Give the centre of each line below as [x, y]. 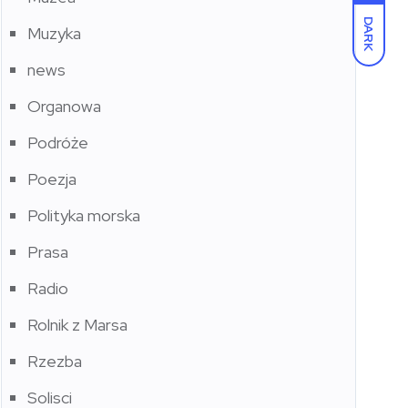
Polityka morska [84, 216]
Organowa [64, 107]
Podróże [58, 143]
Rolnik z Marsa [77, 325]
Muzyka [54, 34]
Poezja [52, 179]
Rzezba [55, 362]
